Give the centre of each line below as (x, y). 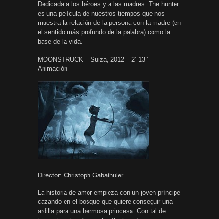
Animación (53, 68)
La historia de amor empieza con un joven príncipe (109, 192)
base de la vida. (60, 41)
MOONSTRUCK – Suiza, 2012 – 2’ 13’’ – (96, 59)
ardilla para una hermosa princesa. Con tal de (102, 211)
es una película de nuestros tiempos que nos (101, 13)
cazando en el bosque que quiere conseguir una (105, 201)
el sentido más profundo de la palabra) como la (104, 32)
